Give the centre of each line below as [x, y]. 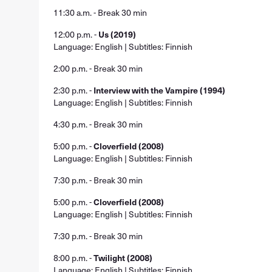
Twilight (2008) [123, 258]
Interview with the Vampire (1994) [159, 90]
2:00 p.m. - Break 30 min [98, 68]
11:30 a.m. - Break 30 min [100, 12]
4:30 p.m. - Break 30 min [98, 124]
